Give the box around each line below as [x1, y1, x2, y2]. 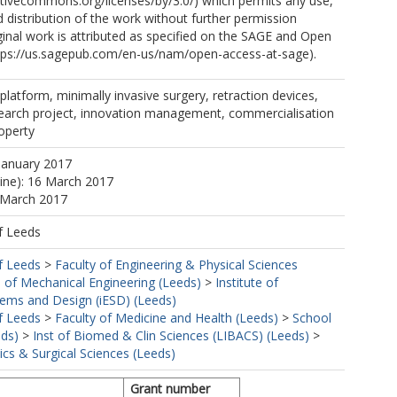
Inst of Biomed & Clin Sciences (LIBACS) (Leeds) [33, 327, 309, 344]
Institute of [215, 274, 278, 291]
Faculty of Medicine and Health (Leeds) [55, 309, 278, 326]
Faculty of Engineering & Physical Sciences [55, 256, 298, 273]
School [292, 309, 331, 326]
